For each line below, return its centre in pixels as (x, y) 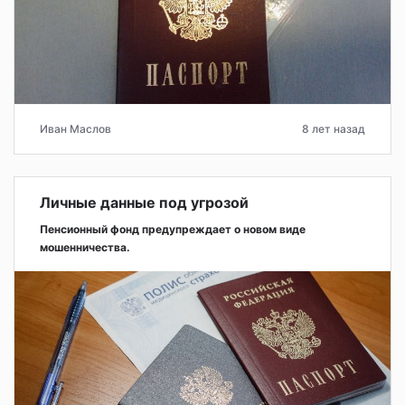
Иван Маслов (75, 129)
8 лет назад (334, 129)
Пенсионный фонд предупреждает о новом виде (173, 230)
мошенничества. (85, 248)
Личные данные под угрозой (144, 203)
